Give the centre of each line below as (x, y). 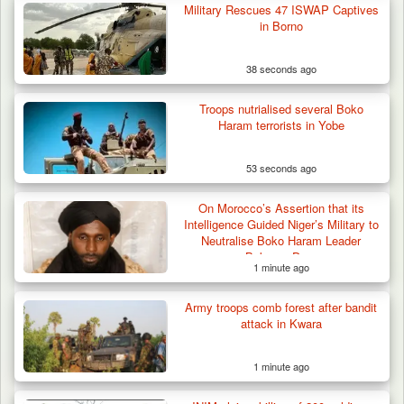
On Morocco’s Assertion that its (281, 208)
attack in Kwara (281, 324)
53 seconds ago (281, 168)
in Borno (281, 26)
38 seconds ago (281, 69)
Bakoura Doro (281, 257)
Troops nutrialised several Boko (281, 109)
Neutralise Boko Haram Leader (281, 241)
